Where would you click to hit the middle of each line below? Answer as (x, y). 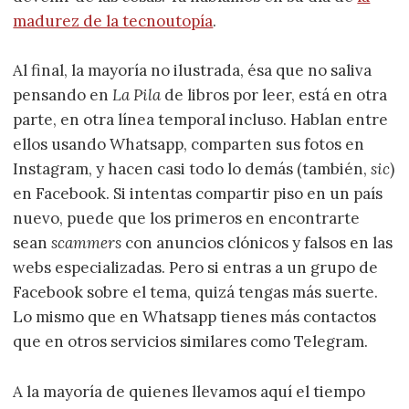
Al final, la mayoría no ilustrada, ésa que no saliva (193, 71)
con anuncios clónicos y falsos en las (257, 243)
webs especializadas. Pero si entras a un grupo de (196, 268)
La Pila (137, 95)
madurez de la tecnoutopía (113, 21)
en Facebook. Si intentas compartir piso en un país (198, 194)
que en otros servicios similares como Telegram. (191, 342)
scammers (87, 243)
